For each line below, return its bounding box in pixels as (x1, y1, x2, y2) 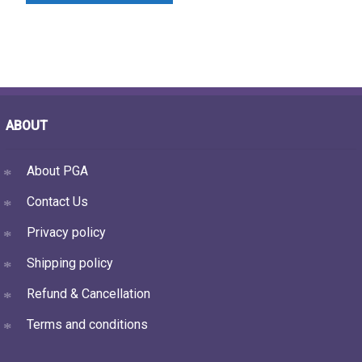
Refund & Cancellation (26, 285, 150, 301)
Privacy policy (26, 224, 106, 240)
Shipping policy (26, 255, 113, 271)
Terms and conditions (26, 316, 148, 332)
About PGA (26, 162, 88, 179)
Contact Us (26, 193, 88, 209)
